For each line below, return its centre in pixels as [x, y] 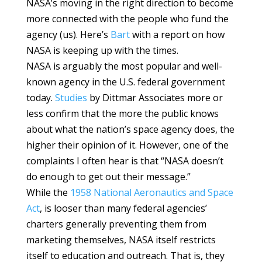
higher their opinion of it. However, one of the [127, 145]
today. [40, 98]
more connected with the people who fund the [127, 19]
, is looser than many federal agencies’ [123, 208]
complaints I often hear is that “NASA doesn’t [125, 161]
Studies [71, 98]
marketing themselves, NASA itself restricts [121, 240]
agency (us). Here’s [68, 35]
